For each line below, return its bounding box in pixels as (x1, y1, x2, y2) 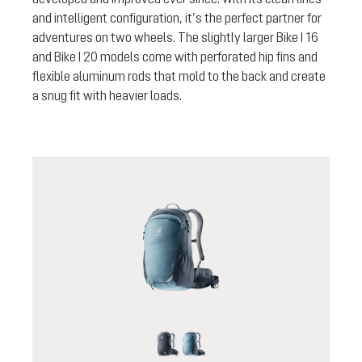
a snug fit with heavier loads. (32, 87, 182, 103)
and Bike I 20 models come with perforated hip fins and (32, 48, 318, 64)
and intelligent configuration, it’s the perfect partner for (32, 10, 322, 25)
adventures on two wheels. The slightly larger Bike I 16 (32, 29, 318, 44)
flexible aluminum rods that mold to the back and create (32, 68, 326, 83)
